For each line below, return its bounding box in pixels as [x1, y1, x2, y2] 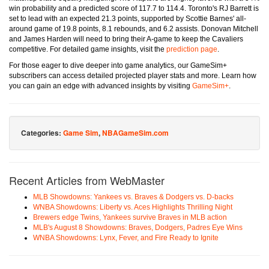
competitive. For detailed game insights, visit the [9, 45, 166, 54]
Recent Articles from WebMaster [9, 172, 165, 189]
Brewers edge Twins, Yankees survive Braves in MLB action [33, 213, 227, 222]
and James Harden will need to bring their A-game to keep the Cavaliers [9, 35, 243, 44]
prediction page [166, 45, 217, 54]
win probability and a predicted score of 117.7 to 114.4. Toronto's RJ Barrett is [9, 4, 259, 13]
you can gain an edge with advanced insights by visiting [9, 82, 192, 91]
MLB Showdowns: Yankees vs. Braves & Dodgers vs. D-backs [33, 193, 234, 202]
